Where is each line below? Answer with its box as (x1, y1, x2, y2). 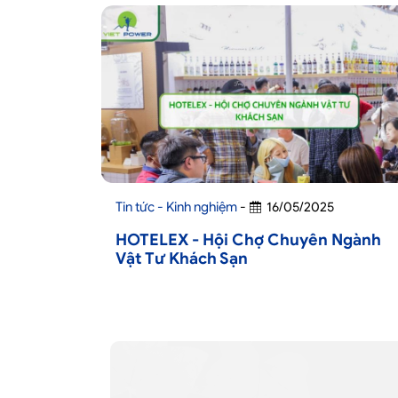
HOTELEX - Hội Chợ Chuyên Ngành (115, 230, 381, 250)
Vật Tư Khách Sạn (115, 249, 248, 268)
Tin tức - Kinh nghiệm (115, 199, 237, 215)
